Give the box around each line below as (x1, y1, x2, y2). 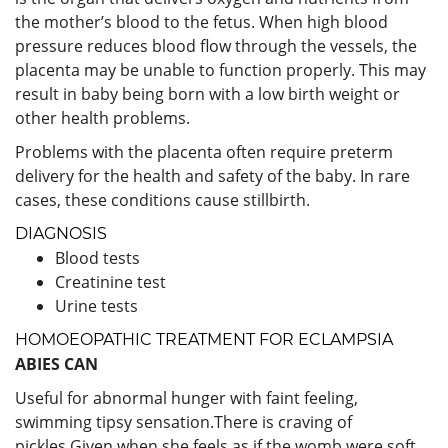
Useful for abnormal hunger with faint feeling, (15, 386, 358, 409)
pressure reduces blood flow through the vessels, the (15, 34, 417, 57)
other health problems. (15, 106, 190, 129)
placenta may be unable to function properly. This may (15, 58, 426, 81)
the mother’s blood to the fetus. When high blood (15, 10, 388, 33)
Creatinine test (55, 270, 166, 293)
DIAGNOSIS (15, 223, 107, 243)
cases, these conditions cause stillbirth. (15, 188, 310, 211)
